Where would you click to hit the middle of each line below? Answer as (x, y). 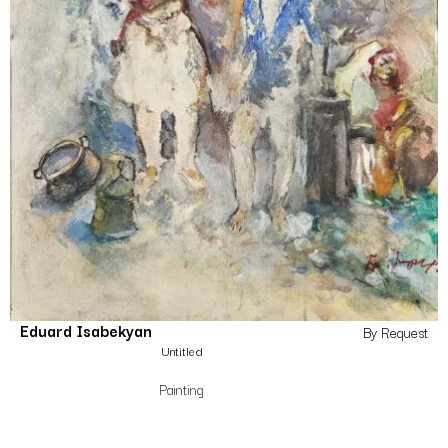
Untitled (181, 351)
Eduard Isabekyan (86, 330)
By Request (395, 332)
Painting (181, 389)
